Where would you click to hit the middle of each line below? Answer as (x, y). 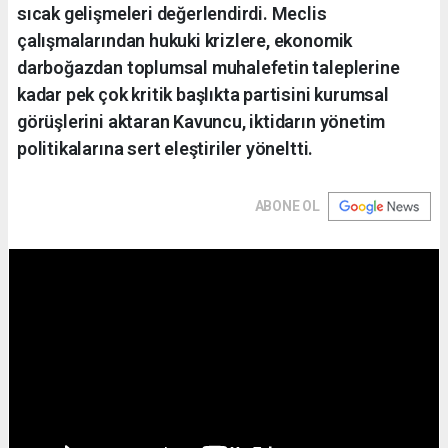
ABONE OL (287, 205)
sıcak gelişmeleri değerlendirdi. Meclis (172, 13)
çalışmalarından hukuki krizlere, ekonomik (185, 40)
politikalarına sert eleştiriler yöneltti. (165, 148)
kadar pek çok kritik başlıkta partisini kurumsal (203, 94)
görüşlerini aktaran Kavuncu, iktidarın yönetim (201, 121)
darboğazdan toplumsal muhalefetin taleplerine (208, 67)
